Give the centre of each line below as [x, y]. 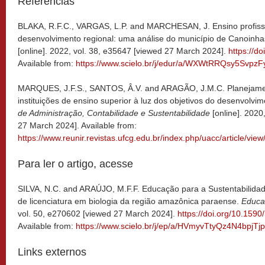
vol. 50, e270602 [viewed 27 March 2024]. [98, 214]
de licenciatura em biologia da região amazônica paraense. [130, 201]
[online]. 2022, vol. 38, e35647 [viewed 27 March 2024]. [123, 51]
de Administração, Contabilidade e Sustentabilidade [114, 113]
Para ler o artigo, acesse [75, 164]
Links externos [52, 252]
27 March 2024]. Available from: [77, 126]
